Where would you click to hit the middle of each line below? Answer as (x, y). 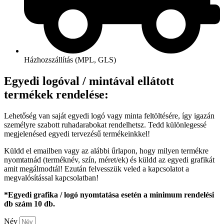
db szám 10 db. (30, 203)
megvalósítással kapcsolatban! (52, 177)
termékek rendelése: (56, 94)
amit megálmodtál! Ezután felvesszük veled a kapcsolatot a (96, 168)
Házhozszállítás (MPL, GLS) (70, 59)
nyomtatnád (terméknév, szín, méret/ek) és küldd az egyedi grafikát (109, 159)
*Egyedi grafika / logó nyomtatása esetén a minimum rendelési (109, 194)
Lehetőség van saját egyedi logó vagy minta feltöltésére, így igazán (109, 115)
